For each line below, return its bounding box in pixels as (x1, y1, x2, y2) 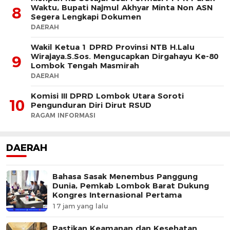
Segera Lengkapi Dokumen (31, 12, 141, 22)
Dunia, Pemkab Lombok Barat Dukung (52, 180, 209, 190)
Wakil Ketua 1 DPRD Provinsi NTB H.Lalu (31, 42, 195, 52)
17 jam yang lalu (52, 201, 108, 210)
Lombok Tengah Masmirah (31, 61, 139, 70)
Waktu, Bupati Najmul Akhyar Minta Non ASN (31, 3, 213, 12)
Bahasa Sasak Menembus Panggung (52, 171, 198, 181)
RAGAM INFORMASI (31, 111, 95, 119)
